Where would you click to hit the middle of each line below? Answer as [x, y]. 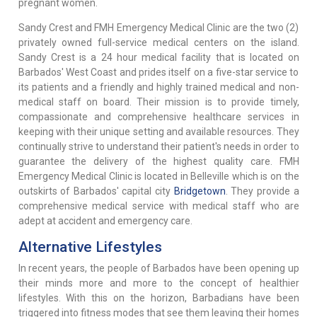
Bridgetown [200, 191]
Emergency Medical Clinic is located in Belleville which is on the [158, 177]
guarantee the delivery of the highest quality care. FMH [158, 162]
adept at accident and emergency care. [105, 221]
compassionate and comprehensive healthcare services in [158, 117]
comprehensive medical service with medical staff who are [158, 206]
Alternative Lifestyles [90, 247]
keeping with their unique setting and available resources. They [158, 132]
